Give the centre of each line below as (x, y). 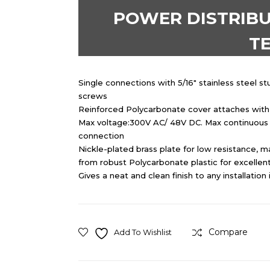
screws (93, 96)
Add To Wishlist (143, 232)
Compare (228, 232)
